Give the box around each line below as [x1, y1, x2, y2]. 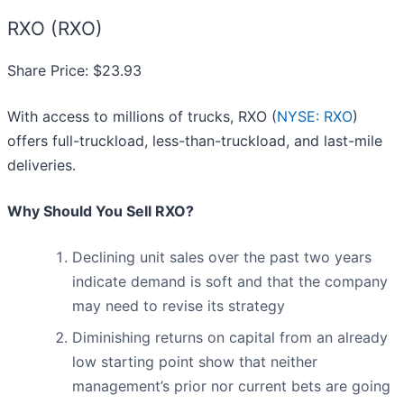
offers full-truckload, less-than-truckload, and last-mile [7, 132, 382, 151]
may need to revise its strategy [72, 297, 285, 316]
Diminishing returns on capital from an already [72, 328, 388, 347]
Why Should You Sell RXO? [7, 202, 194, 221]
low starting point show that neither [72, 353, 317, 372]
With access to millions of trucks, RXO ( [7, 107, 277, 126]
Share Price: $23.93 [7, 61, 142, 80]
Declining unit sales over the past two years [72, 248, 372, 267]
